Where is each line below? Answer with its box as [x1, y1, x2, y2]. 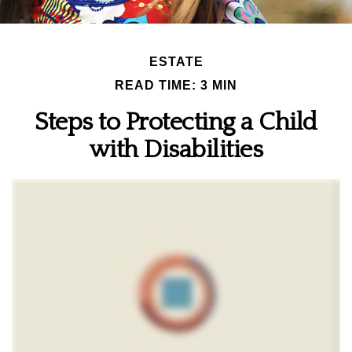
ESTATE [148, 55, 203, 68]
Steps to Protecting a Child [35, 108, 317, 136]
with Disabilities [89, 136, 263, 163]
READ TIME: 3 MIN [115, 79, 237, 92]
